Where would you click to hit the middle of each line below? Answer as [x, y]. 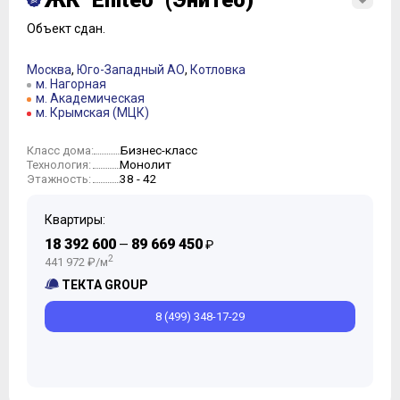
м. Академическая [90, 98]
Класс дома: [60, 150]
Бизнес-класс [159, 150]
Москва [49, 70]
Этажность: [59, 179]
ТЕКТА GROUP [105, 285]
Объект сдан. [66, 29]
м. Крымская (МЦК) [92, 112]
